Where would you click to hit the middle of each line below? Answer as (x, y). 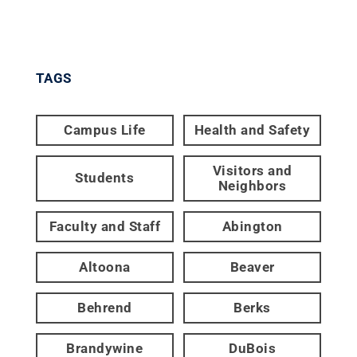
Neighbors (252, 185)
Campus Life (105, 129)
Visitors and (252, 170)
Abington (252, 226)
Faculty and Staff (105, 226)
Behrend (105, 307)
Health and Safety (252, 129)
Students (105, 178)
